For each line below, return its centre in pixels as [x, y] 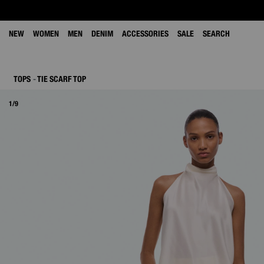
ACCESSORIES [145, 34]
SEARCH [216, 34]
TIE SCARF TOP [62, 79]
